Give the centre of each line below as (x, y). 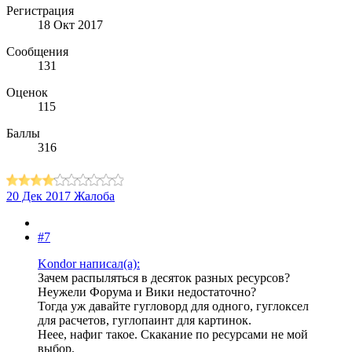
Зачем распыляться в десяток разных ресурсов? (164, 277)
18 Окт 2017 (70, 24)
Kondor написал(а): (89, 263)
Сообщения (37, 51)
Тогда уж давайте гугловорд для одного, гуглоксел (173, 306)
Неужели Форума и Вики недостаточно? (147, 291)
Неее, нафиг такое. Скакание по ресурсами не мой (173, 334)
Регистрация (40, 10)
